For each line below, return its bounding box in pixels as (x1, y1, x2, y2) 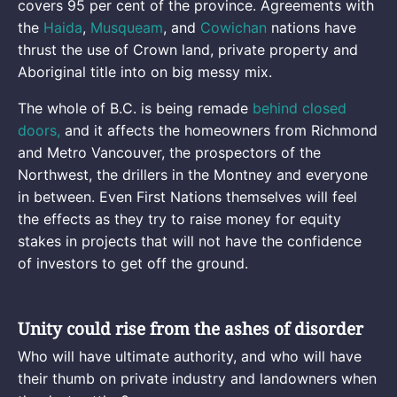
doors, (18, 121, 60, 139)
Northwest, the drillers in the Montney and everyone (18, 165, 368, 183)
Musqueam (90, 18, 163, 36)
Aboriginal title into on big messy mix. (18, 62, 276, 81)
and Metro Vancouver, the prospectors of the (18, 143, 321, 161)
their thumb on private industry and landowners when (18, 369, 377, 387)
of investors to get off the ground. (18, 253, 248, 272)
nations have (267, 18, 356, 36)
